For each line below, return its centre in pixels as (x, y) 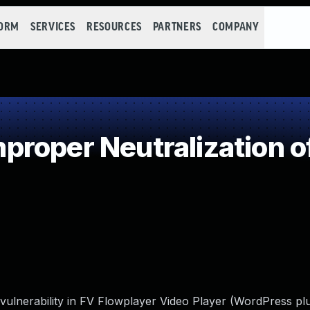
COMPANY (236, 27)
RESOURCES (114, 27)
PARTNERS (177, 27)
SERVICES (53, 27)
